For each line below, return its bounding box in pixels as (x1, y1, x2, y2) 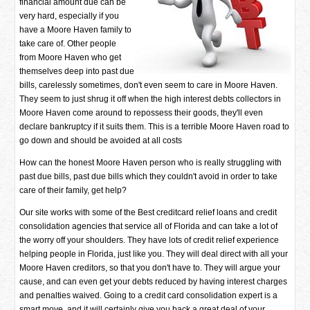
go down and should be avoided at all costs (19, 136, 183, 145)
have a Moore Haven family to (19, 25, 132, 35)
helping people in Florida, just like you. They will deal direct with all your (19, 249, 289, 259)
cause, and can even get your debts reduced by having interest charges (19, 277, 288, 286)
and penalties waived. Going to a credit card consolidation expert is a (19, 291, 278, 300)
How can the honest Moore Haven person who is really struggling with (19, 158, 282, 167)
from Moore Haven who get (19, 53, 122, 62)
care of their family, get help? (19, 185, 127, 195)
